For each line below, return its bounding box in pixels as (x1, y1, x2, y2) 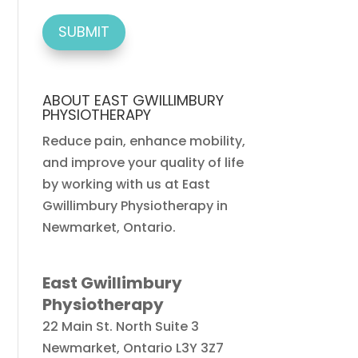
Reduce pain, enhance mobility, (42, 131, 246, 150)
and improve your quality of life (42, 153, 245, 172)
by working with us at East (42, 174, 211, 193)
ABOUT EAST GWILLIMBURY (42, 89, 225, 110)
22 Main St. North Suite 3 (42, 316, 200, 336)
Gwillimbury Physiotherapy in (42, 196, 229, 215)
